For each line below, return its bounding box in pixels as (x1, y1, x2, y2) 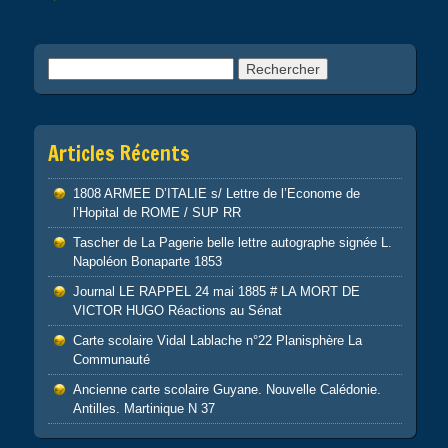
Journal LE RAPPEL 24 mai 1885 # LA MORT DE (72, 283, 360, 299)
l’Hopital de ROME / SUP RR (72, 204, 241, 220)
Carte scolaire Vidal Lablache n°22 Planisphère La (72, 332, 362, 348)
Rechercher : (47, 59, 130, 76)
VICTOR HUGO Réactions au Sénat (72, 302, 282, 318)
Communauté (72, 351, 150, 367)
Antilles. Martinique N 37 (72, 400, 215, 416)
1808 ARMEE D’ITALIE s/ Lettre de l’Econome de (72, 185, 360, 201)
